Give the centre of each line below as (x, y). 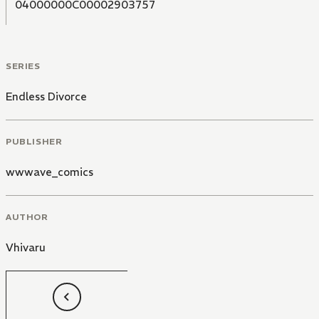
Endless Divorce (46, 97)
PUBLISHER (34, 141)
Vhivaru (26, 247)
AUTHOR (27, 216)
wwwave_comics (49, 172)
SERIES (23, 66)
